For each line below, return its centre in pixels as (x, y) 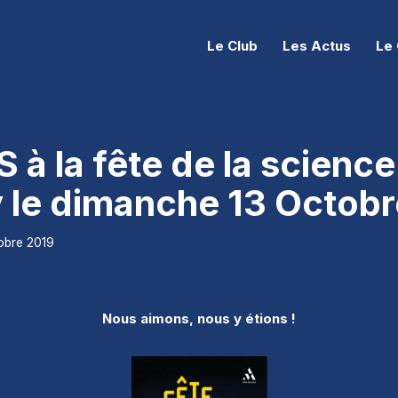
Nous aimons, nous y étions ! (199, 318)
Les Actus (317, 45)
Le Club (232, 45)
